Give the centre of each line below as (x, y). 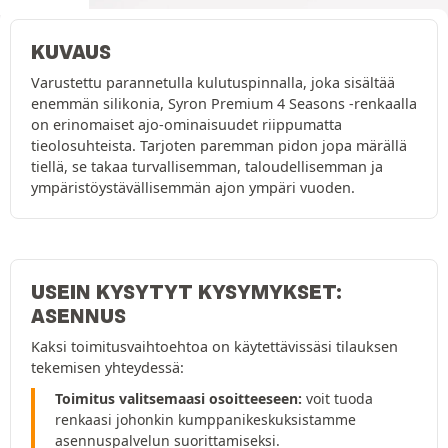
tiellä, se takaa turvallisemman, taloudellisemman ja (207, 167)
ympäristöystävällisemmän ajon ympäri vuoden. (193, 188)
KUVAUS (71, 52)
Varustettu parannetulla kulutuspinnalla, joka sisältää (213, 83)
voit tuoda (337, 399)
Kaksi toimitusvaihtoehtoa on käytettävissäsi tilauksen (214, 347)
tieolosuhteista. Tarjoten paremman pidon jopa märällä (219, 146)
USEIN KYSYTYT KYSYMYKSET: (187, 292)
